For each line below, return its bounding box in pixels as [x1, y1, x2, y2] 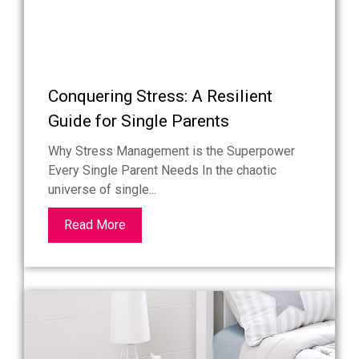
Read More [64, 217, 126, 233]
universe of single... [48, 182, 156, 198]
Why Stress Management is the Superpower [48, 143, 295, 159]
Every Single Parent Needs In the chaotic [48, 163, 276, 179]
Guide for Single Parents [48, 111, 229, 131]
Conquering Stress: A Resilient [48, 87, 272, 107]
